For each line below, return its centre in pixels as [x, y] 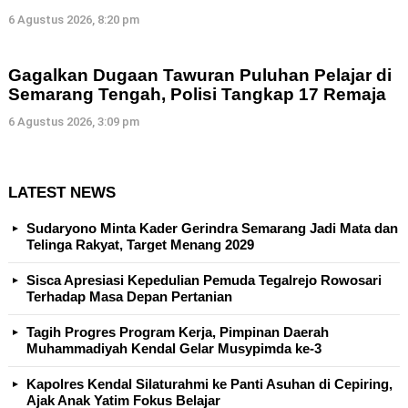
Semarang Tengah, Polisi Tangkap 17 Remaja [197, 94]
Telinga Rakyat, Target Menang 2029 [140, 244]
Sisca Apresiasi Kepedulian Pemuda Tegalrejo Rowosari [204, 280]
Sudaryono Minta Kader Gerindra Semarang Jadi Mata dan [212, 228]
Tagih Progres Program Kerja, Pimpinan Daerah [178, 331]
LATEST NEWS [62, 192]
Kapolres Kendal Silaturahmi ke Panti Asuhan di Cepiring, [209, 383]
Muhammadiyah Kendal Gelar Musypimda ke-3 [174, 348]
